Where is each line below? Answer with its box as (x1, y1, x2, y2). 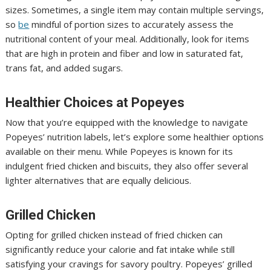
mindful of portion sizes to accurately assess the (29, 18, 234, 30)
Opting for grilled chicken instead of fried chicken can (5, 228, 223, 241)
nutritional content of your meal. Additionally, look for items (5, 32, 250, 45)
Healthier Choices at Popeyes (5, 94, 185, 110)
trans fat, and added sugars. (5, 61, 123, 74)
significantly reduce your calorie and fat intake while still (5, 243, 235, 255)
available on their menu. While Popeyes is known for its (5, 145, 233, 157)
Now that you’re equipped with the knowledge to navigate (5, 116, 249, 128)
